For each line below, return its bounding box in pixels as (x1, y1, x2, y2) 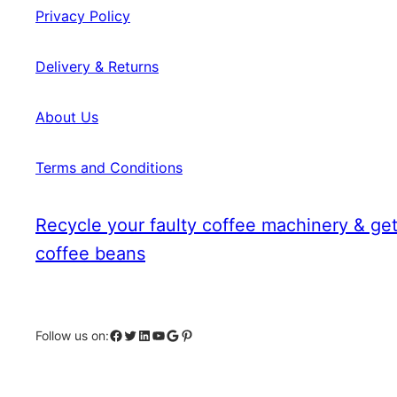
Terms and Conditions (35, 158, 183, 176)
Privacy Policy (35, 6, 130, 25)
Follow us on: (35, 327, 109, 343)
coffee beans (35, 242, 145, 264)
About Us (35, 107, 98, 126)
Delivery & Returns (35, 57, 159, 75)
